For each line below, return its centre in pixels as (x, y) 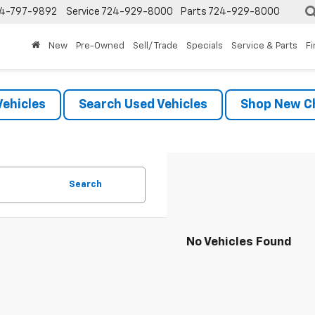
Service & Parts (264, 46)
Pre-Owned (100, 46)
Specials (205, 46)
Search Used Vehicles (143, 105)
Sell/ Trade (155, 46)
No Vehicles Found (239, 242)
